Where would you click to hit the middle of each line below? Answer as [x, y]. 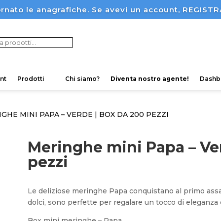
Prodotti [31, 79]
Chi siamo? [82, 79]
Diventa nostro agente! [149, 79]
